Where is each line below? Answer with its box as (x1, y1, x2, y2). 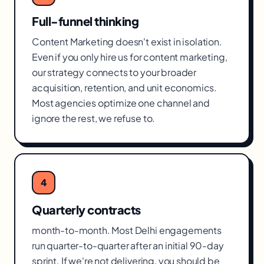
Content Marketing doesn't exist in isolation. (32, 35, 222, 48)
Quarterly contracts (32, 202, 141, 217)
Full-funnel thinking (32, 14, 138, 28)
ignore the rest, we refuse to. (32, 112, 156, 124)
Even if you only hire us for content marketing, (32, 51, 227, 63)
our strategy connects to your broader (32, 66, 197, 78)
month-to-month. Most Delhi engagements (32, 224, 222, 236)
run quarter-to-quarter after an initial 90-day (32, 239, 224, 252)
